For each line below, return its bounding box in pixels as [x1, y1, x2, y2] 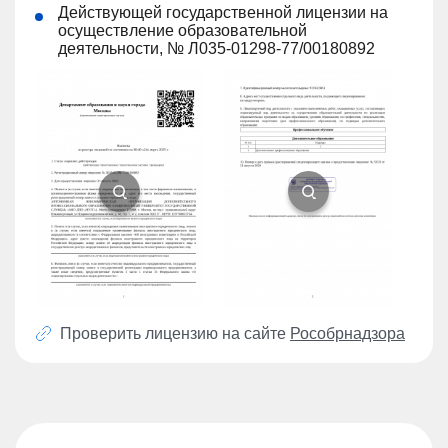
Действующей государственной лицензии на [58, 3, 388, 21]
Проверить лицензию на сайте [60, 325, 290, 343]
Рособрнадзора [290, 325, 405, 343]
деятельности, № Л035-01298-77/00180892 [58, 39, 375, 57]
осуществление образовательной [58, 21, 307, 39]
